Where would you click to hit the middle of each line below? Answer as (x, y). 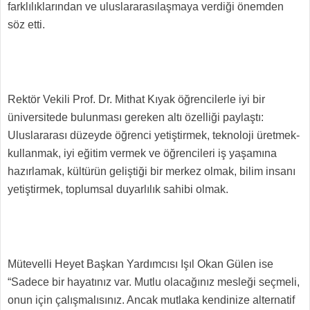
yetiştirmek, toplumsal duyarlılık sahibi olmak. (118, 190)
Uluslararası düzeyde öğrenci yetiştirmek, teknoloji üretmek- (154, 136)
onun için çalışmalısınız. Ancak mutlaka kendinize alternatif (151, 300)
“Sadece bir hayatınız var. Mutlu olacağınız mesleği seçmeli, (154, 282)
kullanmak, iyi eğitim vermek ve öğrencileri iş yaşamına (142, 154)
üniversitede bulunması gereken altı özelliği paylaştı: (136, 118)
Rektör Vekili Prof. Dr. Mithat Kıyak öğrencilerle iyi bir (136, 100)
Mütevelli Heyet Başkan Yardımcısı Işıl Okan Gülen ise (140, 264)
